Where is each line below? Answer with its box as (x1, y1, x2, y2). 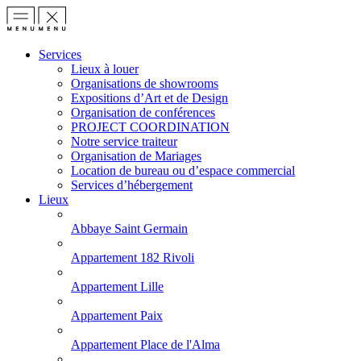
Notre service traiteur (71, 135, 177, 148)
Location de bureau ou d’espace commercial (71, 164, 295, 177)
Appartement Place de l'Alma (71, 338, 220, 351)
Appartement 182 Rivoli (71, 251, 194, 264)
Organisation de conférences (71, 106, 215, 119)
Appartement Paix (71, 309, 163, 322)
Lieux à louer (71, 62, 139, 76)
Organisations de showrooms (71, 77, 218, 90)
